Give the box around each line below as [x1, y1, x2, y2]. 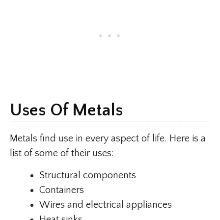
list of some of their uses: [10, 148, 114, 159]
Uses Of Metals [10, 101, 123, 120]
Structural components [39, 170, 136, 181]
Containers [39, 185, 84, 196]
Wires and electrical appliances [39, 199, 172, 211]
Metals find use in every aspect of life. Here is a [10, 133, 206, 144]
